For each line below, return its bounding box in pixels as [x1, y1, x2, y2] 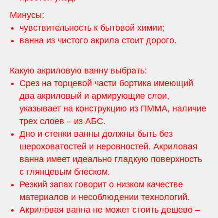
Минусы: [10, 10, 44, 20]
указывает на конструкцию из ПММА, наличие [19, 103, 206, 113]
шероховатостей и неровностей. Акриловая [19, 141, 198, 151]
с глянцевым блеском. [19, 166, 110, 177]
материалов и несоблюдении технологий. [19, 192, 190, 202]
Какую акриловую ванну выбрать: [10, 65, 147, 75]
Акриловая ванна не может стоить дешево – [19, 204, 200, 215]
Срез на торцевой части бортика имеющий [19, 78, 193, 88]
